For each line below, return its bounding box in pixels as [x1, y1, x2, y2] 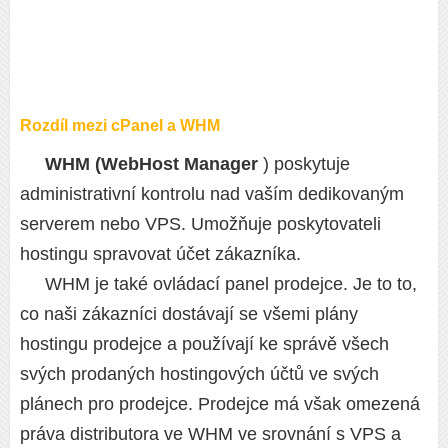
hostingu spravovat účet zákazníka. [20, 244, 301, 264]
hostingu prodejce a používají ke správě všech [20, 334, 389, 354]
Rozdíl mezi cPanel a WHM [20, 117, 220, 134]
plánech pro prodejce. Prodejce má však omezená [20, 394, 420, 414]
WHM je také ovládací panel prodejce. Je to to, [45, 274, 417, 294]
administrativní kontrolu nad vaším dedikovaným [20, 184, 404, 204]
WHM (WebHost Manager [45, 154, 258, 174]
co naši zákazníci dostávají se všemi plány [20, 304, 358, 324]
